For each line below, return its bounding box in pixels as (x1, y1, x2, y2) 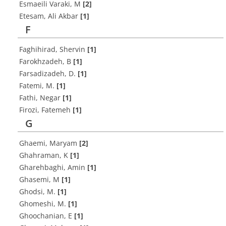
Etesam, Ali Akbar (19, 11, 80, 21)
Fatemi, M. (19, 81, 56, 90)
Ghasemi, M (19, 175, 62, 184)
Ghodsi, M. (19, 187, 58, 196)
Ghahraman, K (19, 150, 70, 160)
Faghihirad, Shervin (19, 44, 87, 54)
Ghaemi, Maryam (19, 138, 79, 148)
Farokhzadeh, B (19, 56, 73, 66)
